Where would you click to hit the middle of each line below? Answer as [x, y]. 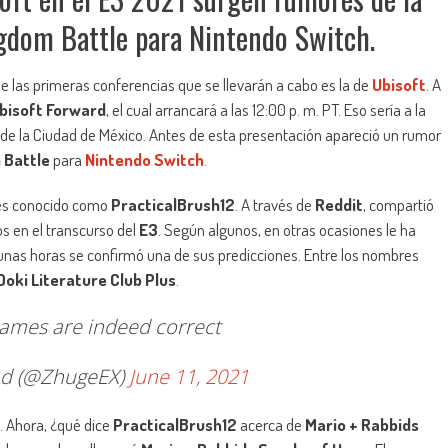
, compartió [398, 205]
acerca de [271, 425]
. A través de [275, 205]
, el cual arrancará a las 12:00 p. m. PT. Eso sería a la [266, 110]
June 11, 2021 [189, 377]
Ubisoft [399, 85]
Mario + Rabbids [362, 425]
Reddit [339, 205]
